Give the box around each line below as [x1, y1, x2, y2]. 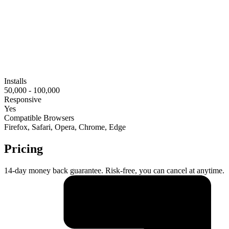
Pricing [4, 142, 43, 156]
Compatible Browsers [4, 113, 74, 123]
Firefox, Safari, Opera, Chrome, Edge [4, 123, 126, 132]
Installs [4, 77, 27, 86]
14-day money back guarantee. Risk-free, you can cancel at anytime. [4, 166, 224, 175]
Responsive [4, 95, 41, 104]
